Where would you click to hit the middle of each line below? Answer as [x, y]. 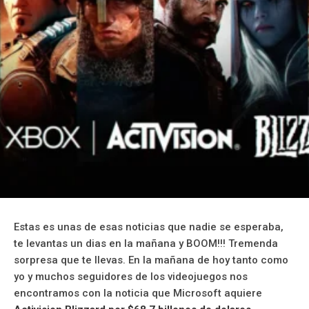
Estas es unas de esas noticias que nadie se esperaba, [149, 227]
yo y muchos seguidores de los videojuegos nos [131, 276]
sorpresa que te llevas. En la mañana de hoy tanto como [151, 260]
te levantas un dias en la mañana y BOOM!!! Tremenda [146, 243]
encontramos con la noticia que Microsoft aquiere [138, 293]
